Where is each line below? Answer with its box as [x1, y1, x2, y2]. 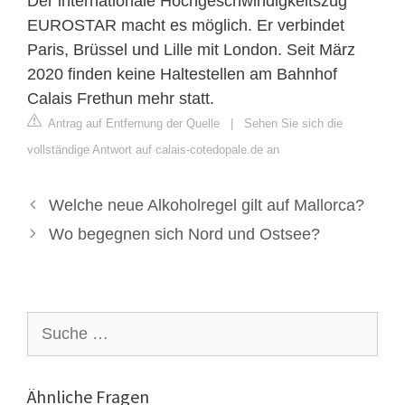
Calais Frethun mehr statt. [27, 89, 214, 108]
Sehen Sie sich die [244, 116, 343, 130]
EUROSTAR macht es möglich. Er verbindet [27, 15, 344, 34]
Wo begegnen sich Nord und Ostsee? [48, 224, 320, 243]
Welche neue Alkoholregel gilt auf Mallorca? [48, 195, 364, 214]
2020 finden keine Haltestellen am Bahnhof [27, 64, 337, 83]
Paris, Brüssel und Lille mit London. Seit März [27, 40, 355, 59]
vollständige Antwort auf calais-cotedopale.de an [27, 142, 279, 156]
